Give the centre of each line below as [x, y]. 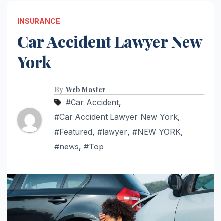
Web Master [86, 90]
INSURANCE [39, 21]
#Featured [73, 132]
